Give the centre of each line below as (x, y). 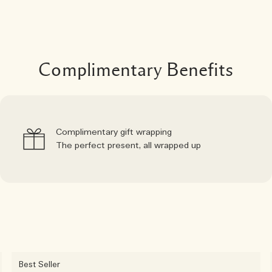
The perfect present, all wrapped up (128, 146)
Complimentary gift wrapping (114, 132)
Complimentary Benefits (136, 70)
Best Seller (39, 265)
